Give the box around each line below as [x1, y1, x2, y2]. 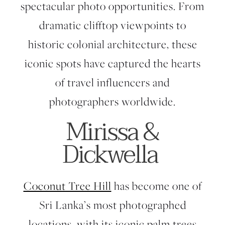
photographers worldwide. [49, 94, 176, 109]
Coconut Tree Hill [23, 178, 111, 193]
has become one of [111, 178, 202, 193]
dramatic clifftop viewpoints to [39, 18, 186, 33]
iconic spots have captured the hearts [24, 56, 201, 71]
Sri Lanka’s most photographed [39, 197, 186, 212]
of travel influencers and [55, 75, 170, 90]
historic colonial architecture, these [28, 37, 197, 52]
